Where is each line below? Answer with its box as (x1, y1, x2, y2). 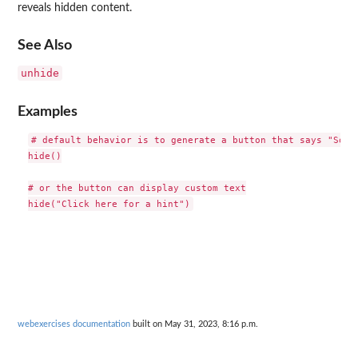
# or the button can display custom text (27, 181, 246, 193)
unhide (21, 67, 59, 80)
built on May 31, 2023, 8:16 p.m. (130, 320, 258, 329)
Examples (18, 104, 78, 118)
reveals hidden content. (18, 2, 132, 14)
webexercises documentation (18, 320, 130, 329)
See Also (18, 38, 72, 53)
